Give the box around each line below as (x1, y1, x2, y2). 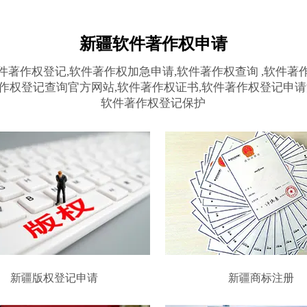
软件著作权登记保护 (101, 97, 206, 110)
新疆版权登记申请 (10, 272, 98, 284)
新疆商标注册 (228, 272, 295, 284)
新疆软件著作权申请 (79, 35, 228, 53)
